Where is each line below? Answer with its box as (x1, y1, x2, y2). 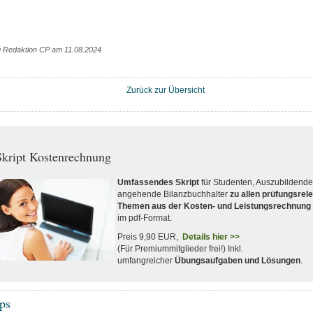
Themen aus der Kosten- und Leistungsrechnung (117, 201, 311, 211)
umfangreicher (117, 256, 175, 265)
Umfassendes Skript (117, 177, 199, 187)
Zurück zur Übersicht (126, 85, 205, 95)
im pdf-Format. (117, 213, 174, 223)
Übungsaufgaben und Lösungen (174, 256, 300, 265)
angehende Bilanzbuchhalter (117, 189, 230, 199)
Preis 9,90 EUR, (117, 232, 182, 242)
